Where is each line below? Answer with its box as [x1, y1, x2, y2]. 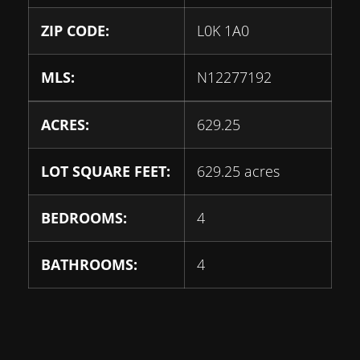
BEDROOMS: [41, 208, 127, 227]
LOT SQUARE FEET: [41, 162, 170, 181]
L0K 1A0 [197, 21, 249, 40]
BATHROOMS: [41, 255, 137, 274]
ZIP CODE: [41, 21, 109, 40]
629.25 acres [197, 162, 280, 181]
